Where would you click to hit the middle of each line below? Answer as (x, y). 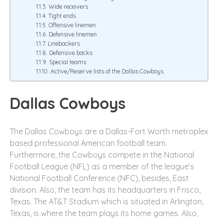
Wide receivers (68, 7)
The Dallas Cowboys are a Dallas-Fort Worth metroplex (109, 131)
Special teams (67, 62)
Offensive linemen (72, 25)
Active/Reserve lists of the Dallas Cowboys (107, 72)
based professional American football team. (88, 143)
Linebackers (64, 44)
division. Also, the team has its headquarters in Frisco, (105, 190)
